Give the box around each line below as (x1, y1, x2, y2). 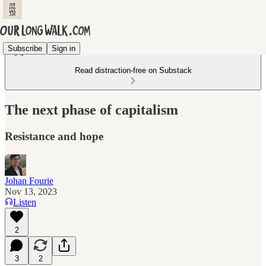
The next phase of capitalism (5, 102, 178, 118)
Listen (13, 197, 36, 207)
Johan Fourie (5, 175, 53, 186)
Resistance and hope (5, 129, 103, 142)
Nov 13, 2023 (5, 186, 57, 197)
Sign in (52, 43, 75, 53)
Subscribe (8, 43, 42, 53)
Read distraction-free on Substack (74, 66, 192, 75)
